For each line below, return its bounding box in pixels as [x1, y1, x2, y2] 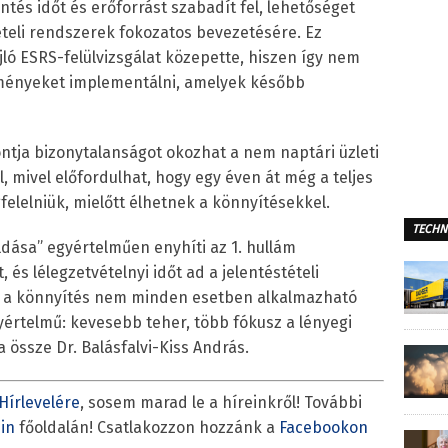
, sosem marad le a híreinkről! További [80, 393, 362, 412]
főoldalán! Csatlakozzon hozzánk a [15, 418, 279, 437]
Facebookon [279, 418, 368, 437]
